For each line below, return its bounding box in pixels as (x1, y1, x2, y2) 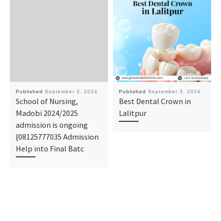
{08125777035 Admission (15, 131, 99, 142)
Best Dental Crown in (118, 96, 191, 106)
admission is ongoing (15, 119, 88, 130)
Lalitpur (118, 108, 147, 118)
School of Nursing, (15, 96, 78, 106)
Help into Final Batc (15, 143, 84, 153)
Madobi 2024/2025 (15, 108, 78, 118)
